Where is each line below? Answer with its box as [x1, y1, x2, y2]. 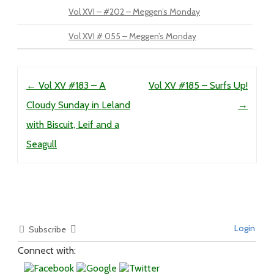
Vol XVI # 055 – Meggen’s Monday [68, 31, 196, 42]
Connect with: [18, 245, 76, 257]
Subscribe [29, 224, 66, 235]
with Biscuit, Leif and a [26, 119, 119, 131]
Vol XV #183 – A [36, 80, 106, 92]
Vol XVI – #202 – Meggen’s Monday [68, 6, 200, 18]
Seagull [26, 138, 57, 150]
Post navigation [17, 70, 87, 83]
